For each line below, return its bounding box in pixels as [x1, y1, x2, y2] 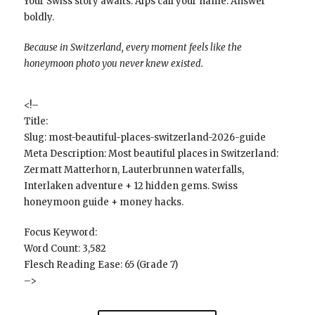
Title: [23, 115, 48, 127]
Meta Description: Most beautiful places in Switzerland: [23, 147, 278, 160]
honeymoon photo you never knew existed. [23, 57, 203, 70]
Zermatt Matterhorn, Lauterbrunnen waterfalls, [23, 163, 244, 176]
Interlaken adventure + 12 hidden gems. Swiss [23, 179, 238, 192]
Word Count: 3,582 [23, 242, 106, 255]
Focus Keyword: [23, 226, 97, 238]
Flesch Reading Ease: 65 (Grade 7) [23, 258, 178, 271]
